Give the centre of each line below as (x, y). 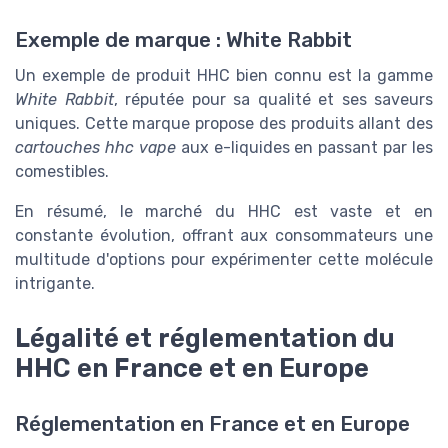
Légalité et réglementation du (205, 337)
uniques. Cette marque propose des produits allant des (224, 124)
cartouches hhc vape (95, 148)
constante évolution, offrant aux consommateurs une (224, 236)
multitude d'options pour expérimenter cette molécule (224, 260)
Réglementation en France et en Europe (212, 423)
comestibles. (62, 172)
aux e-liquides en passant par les (304, 148)
